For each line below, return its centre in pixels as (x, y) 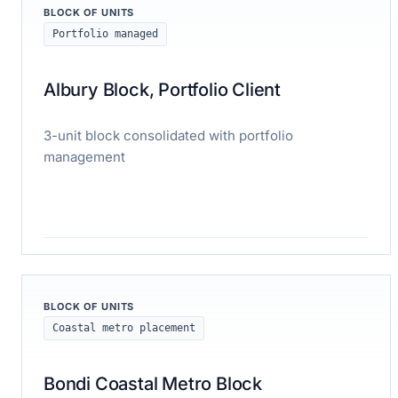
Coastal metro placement (124, 327)
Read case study (93, 265)
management (84, 156)
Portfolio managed (105, 33)
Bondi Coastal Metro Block (153, 383)
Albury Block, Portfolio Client (162, 89)
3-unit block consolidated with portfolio (168, 135)
